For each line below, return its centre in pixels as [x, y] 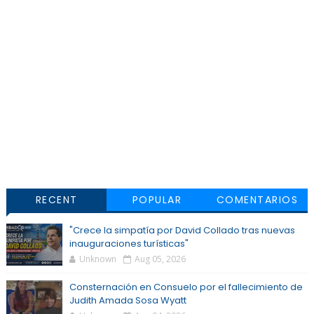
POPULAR [157, 200]
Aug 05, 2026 [160, 259]
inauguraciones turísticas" [129, 244]
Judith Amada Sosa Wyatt [128, 300]
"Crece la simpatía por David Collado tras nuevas [182, 230]
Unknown [97, 259]
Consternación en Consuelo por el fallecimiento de [186, 287]
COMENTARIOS [257, 200]
